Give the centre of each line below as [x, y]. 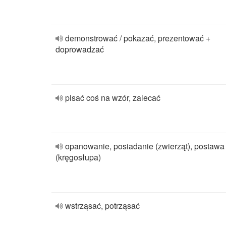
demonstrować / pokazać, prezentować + [138, 38]
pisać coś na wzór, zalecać [113, 98]
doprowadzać [80, 49]
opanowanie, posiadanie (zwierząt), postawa [145, 146]
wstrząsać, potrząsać [102, 206]
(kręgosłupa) [78, 157]
